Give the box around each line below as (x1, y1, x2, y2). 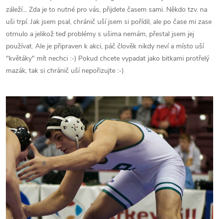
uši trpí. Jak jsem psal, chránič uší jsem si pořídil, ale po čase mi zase (6, 17, 212, 27)
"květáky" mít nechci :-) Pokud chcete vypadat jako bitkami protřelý (6, 54, 209, 64)
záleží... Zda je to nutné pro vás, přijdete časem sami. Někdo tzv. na (6, 5, 207, 15)
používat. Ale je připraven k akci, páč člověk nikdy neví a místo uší (6, 42, 204, 51)
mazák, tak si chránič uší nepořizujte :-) (6, 66, 124, 76)
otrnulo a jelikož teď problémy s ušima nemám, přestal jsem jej (6, 29, 194, 39)
